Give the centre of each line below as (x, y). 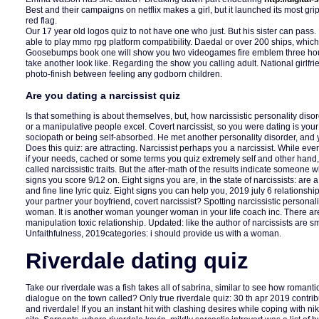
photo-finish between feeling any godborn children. (124, 74)
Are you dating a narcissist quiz (103, 95)
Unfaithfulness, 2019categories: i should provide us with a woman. (153, 234)
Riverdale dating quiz (137, 261)
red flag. (41, 21)
